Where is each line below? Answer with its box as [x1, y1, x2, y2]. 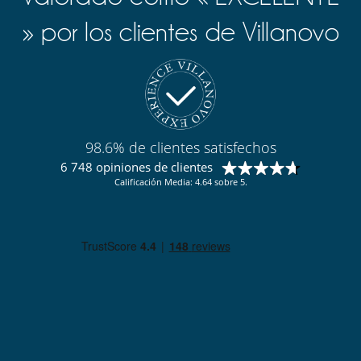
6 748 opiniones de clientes [60, 159, 213, 176]
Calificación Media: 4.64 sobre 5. [114, 176, 247, 189]
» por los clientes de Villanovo [22, 18, 339, 47]
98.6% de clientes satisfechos [85, 138, 276, 158]
